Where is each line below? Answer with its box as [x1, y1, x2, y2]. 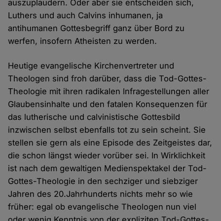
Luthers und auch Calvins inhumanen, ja [8, 10, 163, 21]
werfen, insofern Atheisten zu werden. [8, 36, 157, 46]
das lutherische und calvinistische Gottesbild [8, 112, 181, 122]
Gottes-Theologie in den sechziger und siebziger [8, 176, 198, 186]
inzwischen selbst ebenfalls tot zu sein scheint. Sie [8, 125, 206, 135]
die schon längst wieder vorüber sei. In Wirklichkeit [8, 150, 206, 161]
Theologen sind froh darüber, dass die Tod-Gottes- [8, 74, 207, 84]
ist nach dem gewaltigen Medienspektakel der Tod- [8, 163, 207, 174]
